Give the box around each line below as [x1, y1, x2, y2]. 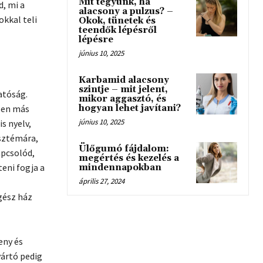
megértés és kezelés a [79, 153, 179, 164]
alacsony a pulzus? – [79, 6, 173, 17]
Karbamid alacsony [79, 75, 169, 86]
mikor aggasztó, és [79, 93, 166, 104]
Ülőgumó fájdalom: [79, 143, 169, 154]
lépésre [79, 34, 113, 45]
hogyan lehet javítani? [79, 103, 181, 114]
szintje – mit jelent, [79, 84, 168, 95]
